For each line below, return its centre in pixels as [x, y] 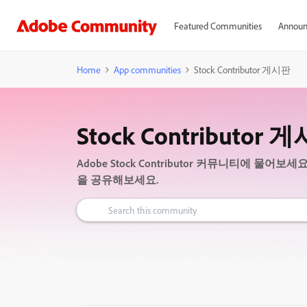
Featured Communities [218, 26]
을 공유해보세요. [118, 180]
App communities [147, 70]
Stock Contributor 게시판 [242, 70]
